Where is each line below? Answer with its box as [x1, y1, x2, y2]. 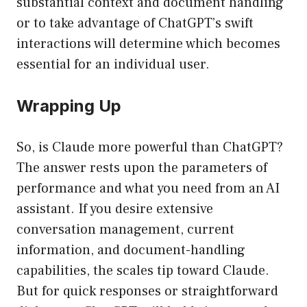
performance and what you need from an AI [16, 180, 280, 198]
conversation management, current [16, 221, 234, 239]
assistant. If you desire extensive [16, 200, 213, 219]
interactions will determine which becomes [16, 35, 280, 53]
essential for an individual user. [16, 56, 210, 74]
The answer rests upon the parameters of [16, 159, 267, 177]
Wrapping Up [16, 96, 121, 116]
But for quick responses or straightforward [16, 282, 278, 301]
